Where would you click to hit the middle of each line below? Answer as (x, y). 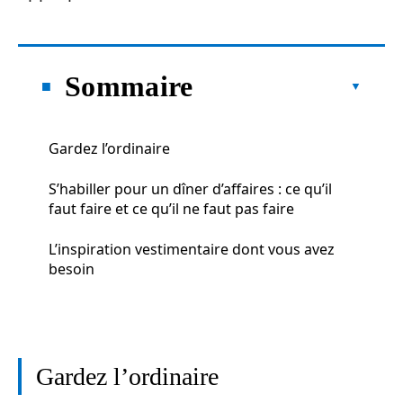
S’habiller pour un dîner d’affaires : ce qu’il (190, 188)
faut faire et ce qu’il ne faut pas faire (171, 208)
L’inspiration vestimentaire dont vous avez (192, 249)
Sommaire (129, 86)
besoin (72, 269)
